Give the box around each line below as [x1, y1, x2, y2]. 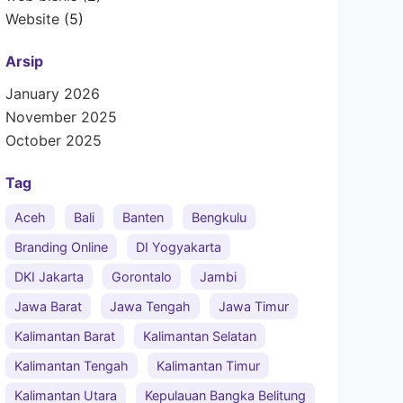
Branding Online [14, 238, 108, 255]
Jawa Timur [219, 298, 289, 314]
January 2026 [5, 85, 100, 103]
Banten [122, 209, 164, 225]
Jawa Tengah [110, 298, 191, 314]
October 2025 [5, 131, 102, 150]
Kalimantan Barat [14, 327, 115, 344]
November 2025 [5, 108, 117, 127]
